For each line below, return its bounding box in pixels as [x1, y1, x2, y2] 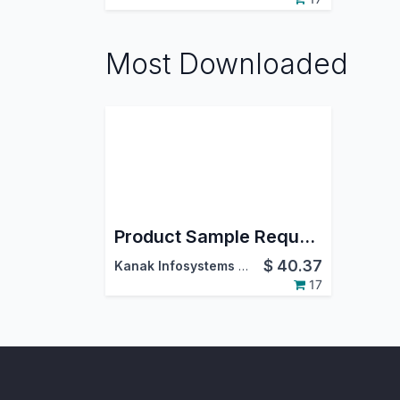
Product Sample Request [298, 225, 315, 247]
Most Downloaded [105, 46, 348, 81]
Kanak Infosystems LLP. [237, 257, 248, 273]
